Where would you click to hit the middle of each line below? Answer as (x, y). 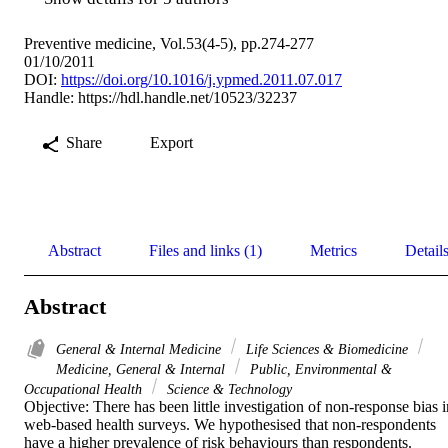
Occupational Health (85, 389)
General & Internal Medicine (140, 349)
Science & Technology (227, 389)
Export (171, 142)
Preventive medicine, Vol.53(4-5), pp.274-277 (169, 43)
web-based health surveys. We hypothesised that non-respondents (230, 425)
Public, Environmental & (319, 369)
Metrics (333, 250)
